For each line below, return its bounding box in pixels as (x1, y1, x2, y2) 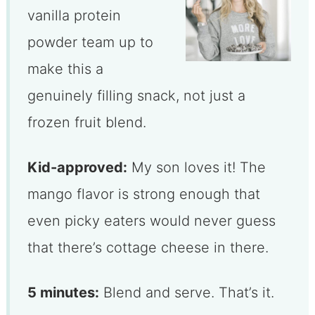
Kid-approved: (27, 158, 127, 176)
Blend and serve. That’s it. (98, 283, 274, 301)
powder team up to (27, 33, 153, 51)
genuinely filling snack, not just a (27, 86, 245, 104)
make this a (27, 60, 103, 77)
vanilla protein (27, 6, 121, 24)
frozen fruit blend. (27, 113, 146, 131)
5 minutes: (27, 283, 99, 301)
